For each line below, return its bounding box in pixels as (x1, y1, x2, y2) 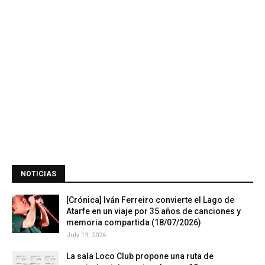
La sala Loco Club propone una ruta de (66, 251, 214, 261)
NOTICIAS (21, 170, 56, 179)
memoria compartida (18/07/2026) (66, 218, 201, 228)
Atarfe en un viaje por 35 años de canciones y (66, 206, 241, 216)
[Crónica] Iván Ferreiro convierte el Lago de (66, 195, 234, 205)
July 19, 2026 (66, 231, 106, 240)
